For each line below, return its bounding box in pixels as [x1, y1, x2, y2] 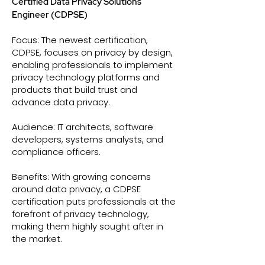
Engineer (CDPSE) [12, 9, 88, 21]
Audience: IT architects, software [12, 121, 153, 133]
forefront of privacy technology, [12, 208, 149, 220]
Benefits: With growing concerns [12, 170, 151, 183]
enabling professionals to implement [12, 59, 173, 71]
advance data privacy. [12, 96, 110, 108]
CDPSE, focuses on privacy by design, [12, 46, 173, 59]
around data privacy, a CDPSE [12, 183, 141, 195]
